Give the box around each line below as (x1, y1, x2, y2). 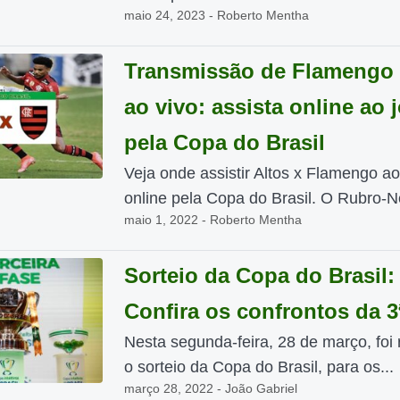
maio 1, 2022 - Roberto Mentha (123, 212, 302, 227)
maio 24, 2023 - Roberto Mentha (123, 8, 309, 22)
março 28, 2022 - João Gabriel (123, 381, 297, 396)
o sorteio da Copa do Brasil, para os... (123, 358, 394, 376)
